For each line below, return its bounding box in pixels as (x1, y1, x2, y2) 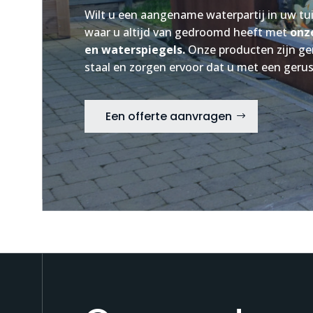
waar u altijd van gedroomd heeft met (85, 24, 290, 40)
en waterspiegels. (85, 41, 185, 57)
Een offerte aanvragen (105, 108, 232, 125)
